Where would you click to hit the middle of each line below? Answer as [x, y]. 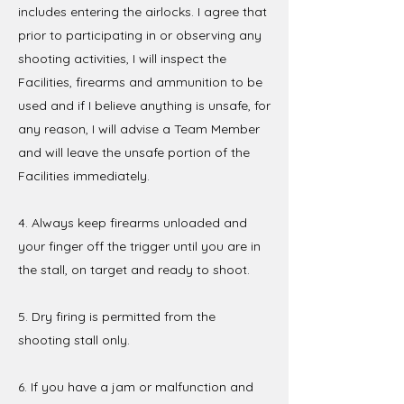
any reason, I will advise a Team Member [139, 129]
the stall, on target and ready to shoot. [134, 269]
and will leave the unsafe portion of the [134, 152]
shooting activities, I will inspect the [122, 58]
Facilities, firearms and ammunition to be [140, 82]
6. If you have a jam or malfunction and [136, 386]
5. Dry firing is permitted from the [117, 316]
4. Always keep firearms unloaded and [133, 222]
